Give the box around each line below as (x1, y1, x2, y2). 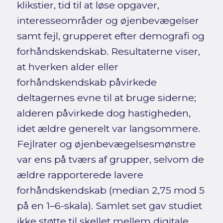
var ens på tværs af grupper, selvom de (16, 153, 204, 166)
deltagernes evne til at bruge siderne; (16, 92, 196, 104)
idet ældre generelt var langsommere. (16, 122, 200, 135)
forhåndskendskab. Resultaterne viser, (16, 45, 200, 58)
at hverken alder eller (16, 61, 118, 73)
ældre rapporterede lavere (16, 169, 143, 181)
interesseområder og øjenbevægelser (16, 14, 199, 27)
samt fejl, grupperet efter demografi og (16, 30, 205, 42)
